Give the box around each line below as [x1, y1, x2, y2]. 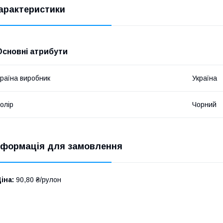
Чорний [192, 101, 217, 109]
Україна [192, 74, 217, 83]
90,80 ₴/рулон [14, 176, 61, 184]
